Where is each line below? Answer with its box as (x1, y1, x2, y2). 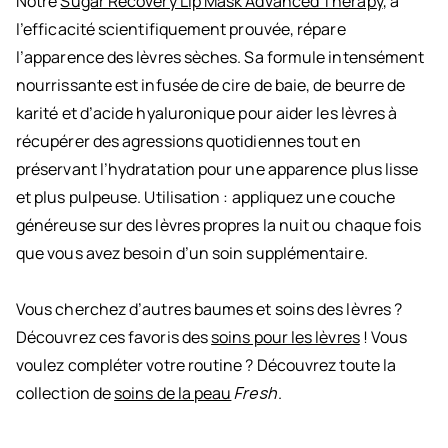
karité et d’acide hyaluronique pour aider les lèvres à (16, 102, 398, 125)
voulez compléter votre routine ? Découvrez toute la (16, 354, 397, 377)
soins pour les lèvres (211, 326, 360, 349)
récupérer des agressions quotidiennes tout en (16, 130, 361, 153)
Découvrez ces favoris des (16, 326, 212, 349)
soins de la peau (114, 382, 232, 405)
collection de (16, 382, 115, 405)
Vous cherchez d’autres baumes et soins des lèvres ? (16, 298, 403, 321)
